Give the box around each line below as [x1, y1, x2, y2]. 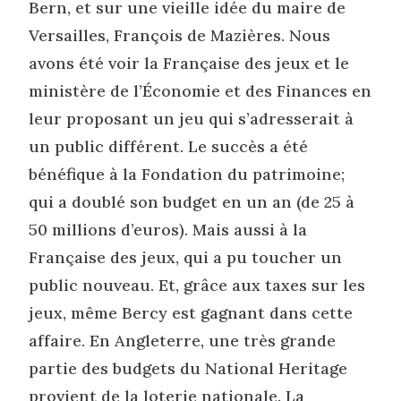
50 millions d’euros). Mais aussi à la [29, 219, 307, 241]
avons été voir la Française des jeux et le [29, 53, 349, 74]
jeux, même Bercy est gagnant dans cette [29, 303, 353, 324]
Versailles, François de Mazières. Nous [29, 25, 330, 47]
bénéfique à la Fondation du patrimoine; [29, 164, 345, 185]
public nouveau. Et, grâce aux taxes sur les [29, 275, 365, 296]
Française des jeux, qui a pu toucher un [29, 247, 342, 269]
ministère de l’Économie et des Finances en [29, 81, 371, 102]
